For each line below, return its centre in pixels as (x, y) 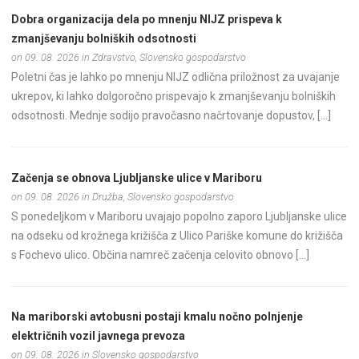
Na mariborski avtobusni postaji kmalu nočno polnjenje (157, 317)
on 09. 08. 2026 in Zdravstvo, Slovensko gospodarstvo (129, 58)
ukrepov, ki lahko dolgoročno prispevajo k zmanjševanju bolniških (174, 97)
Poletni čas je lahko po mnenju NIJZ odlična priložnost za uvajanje (176, 77)
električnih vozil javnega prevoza (99, 336)
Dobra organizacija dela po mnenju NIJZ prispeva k (147, 20)
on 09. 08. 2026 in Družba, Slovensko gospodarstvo (123, 196)
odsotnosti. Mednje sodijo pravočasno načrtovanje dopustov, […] (171, 116)
